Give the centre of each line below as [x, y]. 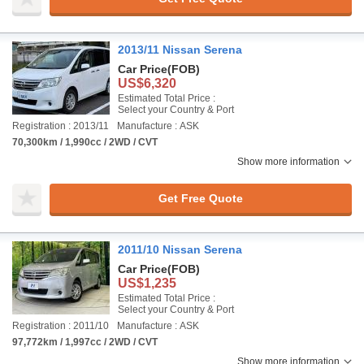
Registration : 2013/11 [61, 126]
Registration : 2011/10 [61, 326]
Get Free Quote [200, 198]
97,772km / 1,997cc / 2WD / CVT [85, 342]
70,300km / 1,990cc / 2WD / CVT [85, 142]
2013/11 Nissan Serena [180, 50]
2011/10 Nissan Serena [180, 249]
